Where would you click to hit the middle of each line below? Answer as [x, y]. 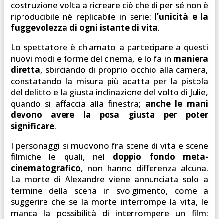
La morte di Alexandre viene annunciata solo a [109, 179]
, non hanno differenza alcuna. [144, 168]
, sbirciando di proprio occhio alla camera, [124, 69]
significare [32, 126]
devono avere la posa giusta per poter [109, 114]
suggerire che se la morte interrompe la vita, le [109, 201]
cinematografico [45, 168]
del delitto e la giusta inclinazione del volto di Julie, [109, 92]
